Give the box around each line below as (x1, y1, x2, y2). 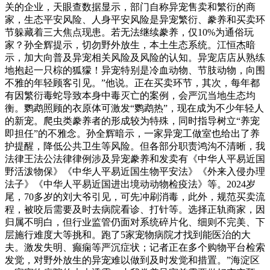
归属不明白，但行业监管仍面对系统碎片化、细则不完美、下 (5, 216, 265, 227)
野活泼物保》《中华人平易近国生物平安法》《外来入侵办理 (5, 166, 265, 177)
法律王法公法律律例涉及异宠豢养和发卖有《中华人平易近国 (5, 153, 265, 164)
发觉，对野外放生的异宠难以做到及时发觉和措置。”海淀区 (5, 254, 260, 265)
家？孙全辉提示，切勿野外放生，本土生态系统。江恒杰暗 (5, 39, 256, 50)
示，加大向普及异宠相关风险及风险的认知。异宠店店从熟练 (5, 52, 265, 63)
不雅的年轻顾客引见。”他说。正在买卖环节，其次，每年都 (5, 77, 260, 88)
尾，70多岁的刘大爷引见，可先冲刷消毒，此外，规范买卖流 (5, 191, 265, 202)
